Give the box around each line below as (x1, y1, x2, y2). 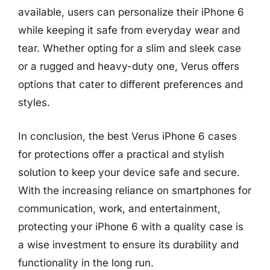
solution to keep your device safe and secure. (18, 166, 240, 178)
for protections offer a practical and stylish (18, 148, 224, 160)
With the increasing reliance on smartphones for (18, 184, 251, 196)
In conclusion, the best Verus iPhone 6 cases (18, 130, 237, 142)
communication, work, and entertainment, (18, 202, 221, 215)
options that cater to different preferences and (18, 78, 243, 90)
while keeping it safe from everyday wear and (18, 24, 240, 36)
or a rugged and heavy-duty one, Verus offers (18, 60, 239, 72)
